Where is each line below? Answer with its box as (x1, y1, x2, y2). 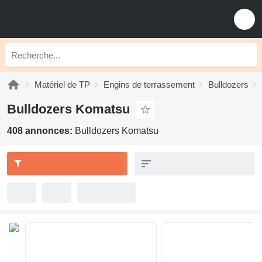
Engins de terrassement (104, 80, 195, 89)
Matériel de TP (35, 80, 90, 89)
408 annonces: (7, 126, 75, 136)
